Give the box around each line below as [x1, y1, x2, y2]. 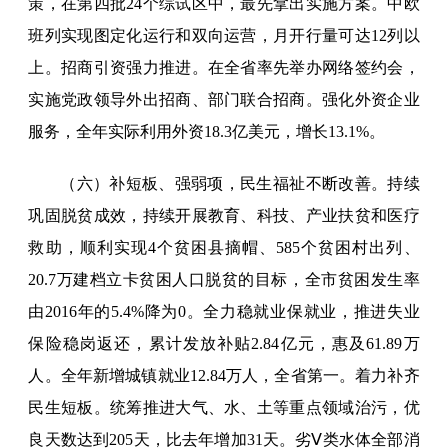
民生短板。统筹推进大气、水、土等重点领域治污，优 [28, 399, 420, 417]
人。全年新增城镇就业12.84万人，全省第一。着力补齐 [28, 367, 420, 385]
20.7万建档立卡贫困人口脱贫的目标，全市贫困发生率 [28, 271, 420, 289]
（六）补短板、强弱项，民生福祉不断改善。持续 [60, 175, 420, 193]
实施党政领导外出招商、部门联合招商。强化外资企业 [28, 91, 420, 109]
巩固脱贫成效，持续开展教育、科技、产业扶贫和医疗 [28, 207, 420, 225]
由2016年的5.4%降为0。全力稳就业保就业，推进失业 [28, 303, 420, 321]
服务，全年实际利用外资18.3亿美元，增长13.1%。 [28, 123, 386, 141]
